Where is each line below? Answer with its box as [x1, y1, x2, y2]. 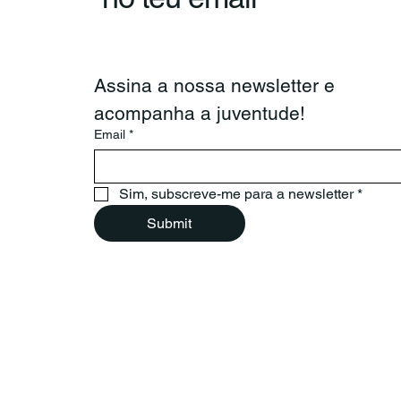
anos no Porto [185, 6, 297, 27]
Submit [147, 215, 192, 233]
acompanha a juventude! [94, 102, 306, 125]
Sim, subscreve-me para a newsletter [119, 185, 354, 203]
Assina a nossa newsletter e [94, 74, 336, 98]
